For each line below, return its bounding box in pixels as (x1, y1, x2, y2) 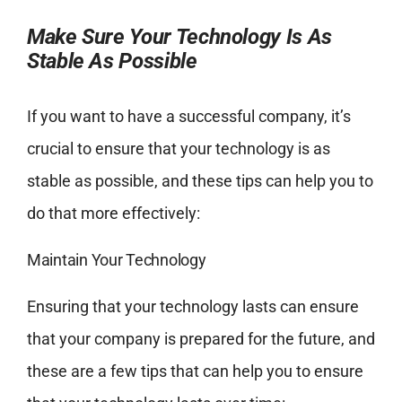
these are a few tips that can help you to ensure (26, 362, 363, 381)
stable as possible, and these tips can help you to (26, 171, 373, 191)
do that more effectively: (26, 204, 200, 223)
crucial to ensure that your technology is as (26, 139, 330, 159)
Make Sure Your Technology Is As (26, 24, 332, 50)
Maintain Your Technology (26, 250, 206, 270)
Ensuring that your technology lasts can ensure (26, 297, 359, 317)
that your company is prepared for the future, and (26, 329, 375, 349)
